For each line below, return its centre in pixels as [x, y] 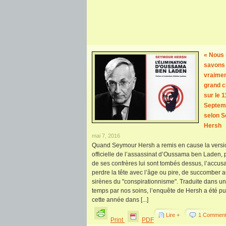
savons [214, 65]
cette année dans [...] [120, 200]
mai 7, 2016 [106, 136]
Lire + [173, 215]
